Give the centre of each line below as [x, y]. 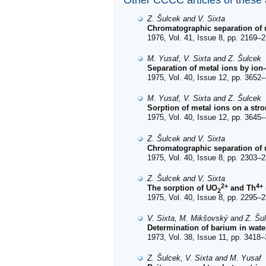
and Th [242, 188]
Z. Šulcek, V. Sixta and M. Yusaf [204, 258]
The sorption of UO [182, 188]
